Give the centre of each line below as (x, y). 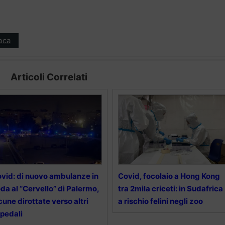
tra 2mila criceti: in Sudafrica (170, 188)
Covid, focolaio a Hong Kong (169, 176)
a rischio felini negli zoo (160, 201)
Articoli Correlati (49, 77)
